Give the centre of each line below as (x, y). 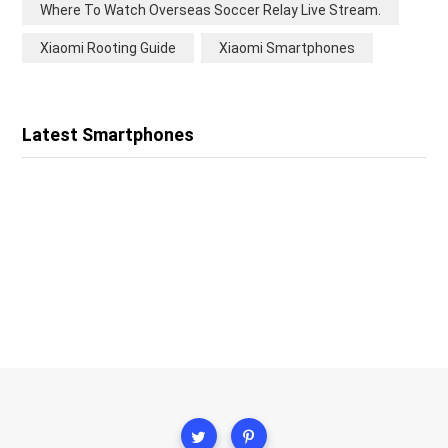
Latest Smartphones (108, 134)
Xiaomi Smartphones (287, 47)
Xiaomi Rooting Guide (108, 47)
